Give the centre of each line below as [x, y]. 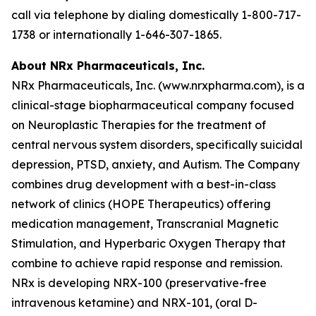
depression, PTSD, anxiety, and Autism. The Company [156, 164]
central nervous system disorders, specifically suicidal [157, 145]
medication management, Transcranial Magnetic [145, 224]
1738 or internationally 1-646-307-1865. [116, 35]
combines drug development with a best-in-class [144, 184]
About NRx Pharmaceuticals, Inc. [108, 66]
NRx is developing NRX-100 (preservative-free [139, 283]
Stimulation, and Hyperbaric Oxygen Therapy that [148, 243]
